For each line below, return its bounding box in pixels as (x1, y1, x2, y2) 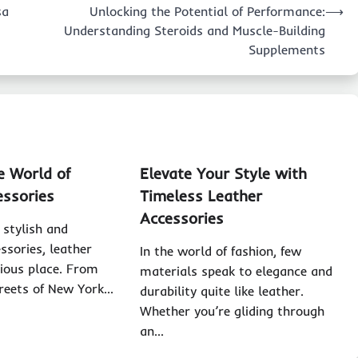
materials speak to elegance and (139, 263, 332, 280)
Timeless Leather (139, 186, 262, 206)
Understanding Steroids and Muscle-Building (64, 22, 325, 39)
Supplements (249, 42, 325, 58)
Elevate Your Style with (139, 164, 307, 184)
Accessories (139, 209, 224, 229)
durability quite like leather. (139, 283, 304, 300)
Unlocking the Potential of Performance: (89, 3, 325, 20)
